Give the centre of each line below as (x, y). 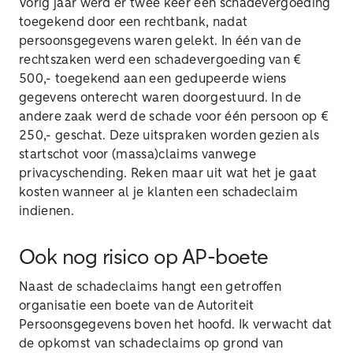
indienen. (46, 211)
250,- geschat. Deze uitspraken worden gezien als (169, 136)
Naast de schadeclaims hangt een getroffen (150, 287)
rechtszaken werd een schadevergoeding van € (160, 60)
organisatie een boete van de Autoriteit (137, 306)
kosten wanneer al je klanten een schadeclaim (159, 192)
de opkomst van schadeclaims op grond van (151, 344)
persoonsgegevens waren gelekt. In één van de (160, 41)
